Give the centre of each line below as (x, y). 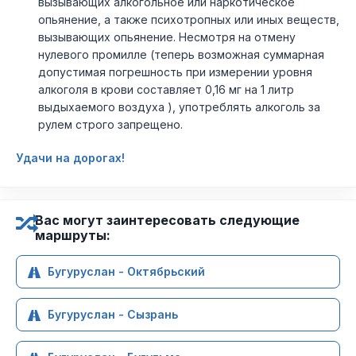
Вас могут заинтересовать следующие (167, 220)
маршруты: (73, 235)
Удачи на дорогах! (70, 158)
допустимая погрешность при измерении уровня (175, 72)
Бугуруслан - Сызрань (113, 314)
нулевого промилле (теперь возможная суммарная (181, 54)
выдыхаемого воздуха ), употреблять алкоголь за (179, 107)
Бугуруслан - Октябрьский (126, 271)
